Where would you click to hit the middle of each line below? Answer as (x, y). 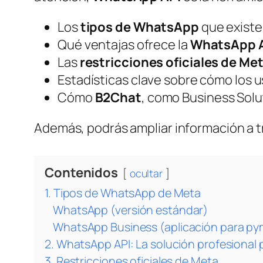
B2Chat (118, 98)
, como (162, 98)
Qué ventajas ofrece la (124, 45)
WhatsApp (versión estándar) (131, 210)
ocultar (146, 173)
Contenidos (81, 173)
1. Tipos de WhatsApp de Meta (123, 193)
